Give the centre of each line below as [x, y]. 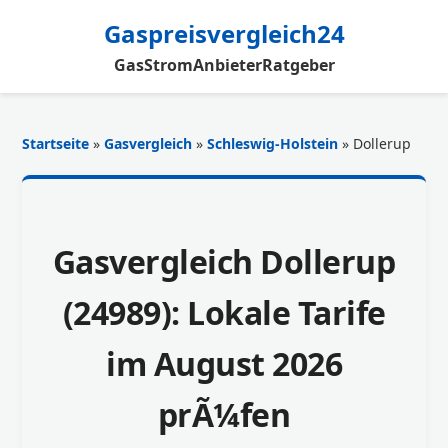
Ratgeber [298, 65]
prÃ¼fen [224, 414]
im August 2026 [224, 363]
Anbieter [227, 65]
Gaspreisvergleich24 [224, 33]
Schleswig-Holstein [273, 143]
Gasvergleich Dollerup [224, 261]
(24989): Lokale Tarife [224, 312]
